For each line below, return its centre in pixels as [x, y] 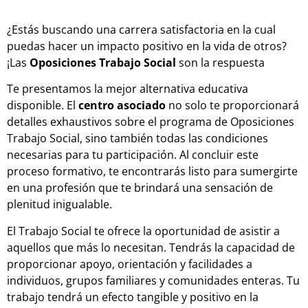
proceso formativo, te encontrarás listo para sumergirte [152, 172]
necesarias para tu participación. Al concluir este [133, 155]
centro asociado [122, 106]
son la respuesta [222, 63]
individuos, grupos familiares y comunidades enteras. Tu [153, 280]
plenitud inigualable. [59, 205]
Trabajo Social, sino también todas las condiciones [137, 139]
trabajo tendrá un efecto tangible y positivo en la [133, 297]
